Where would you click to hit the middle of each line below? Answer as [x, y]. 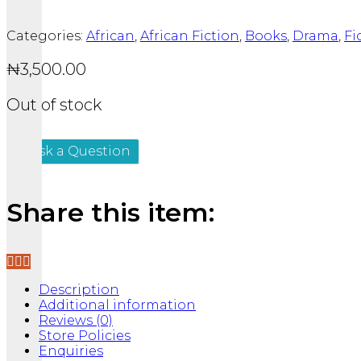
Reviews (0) [76, 321]
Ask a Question [80, 151]
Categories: [46, 36]
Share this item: [110, 213]
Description [79, 290]
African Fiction [190, 36]
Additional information [117, 305]
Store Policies [85, 336]
